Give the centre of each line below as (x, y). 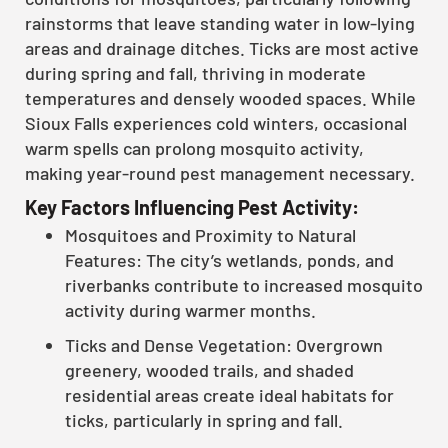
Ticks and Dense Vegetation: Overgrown (224, 344)
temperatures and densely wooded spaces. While (220, 97)
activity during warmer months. (190, 309)
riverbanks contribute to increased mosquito (244, 284)
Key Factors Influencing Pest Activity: (192, 206)
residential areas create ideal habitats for (229, 394)
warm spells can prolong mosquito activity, (194, 147)
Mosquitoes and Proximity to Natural (210, 234)
